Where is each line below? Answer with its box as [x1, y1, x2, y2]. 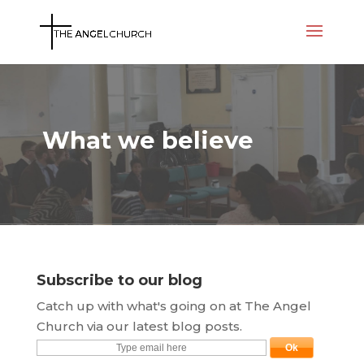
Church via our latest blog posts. [36, 318, 242, 334]
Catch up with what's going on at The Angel [36, 298, 311, 314]
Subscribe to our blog [36, 271, 202, 289]
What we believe [41, 126, 253, 154]
